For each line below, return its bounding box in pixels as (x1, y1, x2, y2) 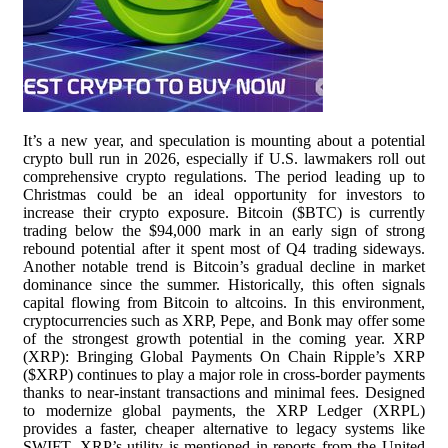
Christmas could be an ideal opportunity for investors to (23, 186, 425, 203)
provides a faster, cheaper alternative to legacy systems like (23, 420, 425, 437)
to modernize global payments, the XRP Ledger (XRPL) (23, 402, 425, 419)
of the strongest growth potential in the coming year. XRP (23, 330, 425, 347)
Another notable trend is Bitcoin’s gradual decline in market (23, 258, 425, 275)
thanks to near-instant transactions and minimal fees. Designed (23, 384, 425, 401)
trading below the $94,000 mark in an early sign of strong (23, 222, 425, 239)
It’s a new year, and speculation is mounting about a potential (23, 132, 425, 149)
